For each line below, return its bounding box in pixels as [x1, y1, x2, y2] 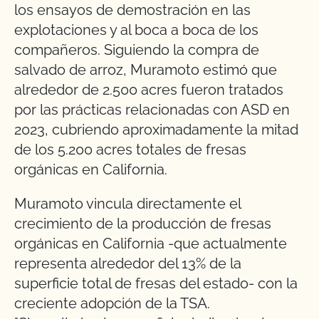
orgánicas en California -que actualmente [14, 235, 287, 253]
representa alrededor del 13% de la [14, 255, 241, 273]
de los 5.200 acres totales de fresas [14, 141, 246, 159]
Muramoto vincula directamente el [14, 195, 241, 213]
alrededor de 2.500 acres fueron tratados [14, 81, 283, 99]
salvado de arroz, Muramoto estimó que [14, 61, 277, 79]
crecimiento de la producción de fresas [14, 215, 271, 233]
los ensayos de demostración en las [14, 1, 251, 19]
